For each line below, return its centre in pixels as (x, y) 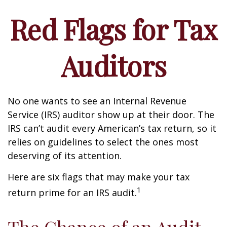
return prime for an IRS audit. (72, 193)
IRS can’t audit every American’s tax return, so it (112, 128)
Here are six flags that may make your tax (99, 177)
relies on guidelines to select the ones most (103, 142)
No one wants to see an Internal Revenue (97, 101)
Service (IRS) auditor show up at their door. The (111, 115)
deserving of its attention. (65, 156)
